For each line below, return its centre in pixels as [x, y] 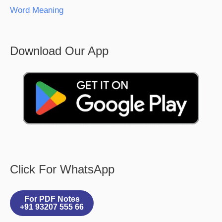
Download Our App [59, 51]
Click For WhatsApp [62, 169]
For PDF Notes [52, 199]
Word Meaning [37, 10]
